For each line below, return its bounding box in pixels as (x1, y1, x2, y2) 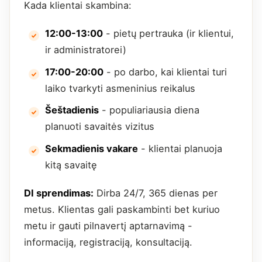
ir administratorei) (45, 44, 126, 56)
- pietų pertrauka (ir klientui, (103, 27, 234, 40)
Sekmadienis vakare (45, 143, 138, 155)
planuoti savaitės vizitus (45, 120, 154, 133)
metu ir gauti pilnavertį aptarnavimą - (24, 220, 192, 232)
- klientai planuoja (138, 143, 222, 155)
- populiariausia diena (99, 104, 199, 116)
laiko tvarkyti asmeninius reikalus (45, 82, 195, 94)
